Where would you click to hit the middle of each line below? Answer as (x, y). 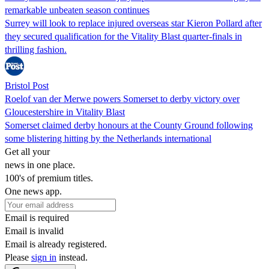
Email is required (37, 217)
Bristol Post (27, 85)
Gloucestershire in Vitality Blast (65, 112)
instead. (72, 257)
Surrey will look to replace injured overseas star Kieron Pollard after (133, 23)
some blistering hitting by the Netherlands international (108, 138)
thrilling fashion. (36, 49)
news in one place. (40, 165)
